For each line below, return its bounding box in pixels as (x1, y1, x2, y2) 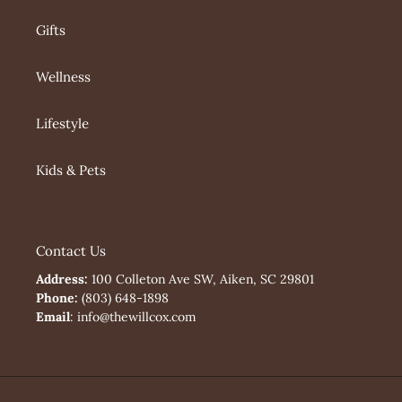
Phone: (36, 290, 82, 307)
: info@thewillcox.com (70, 309, 197, 326)
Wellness (36, 67, 91, 85)
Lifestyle (36, 114, 89, 132)
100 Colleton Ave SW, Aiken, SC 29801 (92, 271, 314, 288)
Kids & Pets (36, 161, 106, 179)
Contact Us (36, 241, 106, 259)
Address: (36, 271, 92, 288)
